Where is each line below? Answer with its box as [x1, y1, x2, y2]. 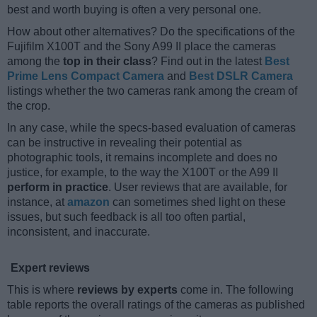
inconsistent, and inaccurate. [7, 226, 150, 238]
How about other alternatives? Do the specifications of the [7, 25, 295, 38]
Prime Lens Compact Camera [7, 70, 164, 83]
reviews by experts [77, 284, 178, 296]
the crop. [7, 100, 50, 113]
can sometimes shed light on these [110, 196, 286, 209]
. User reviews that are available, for [108, 181, 287, 194]
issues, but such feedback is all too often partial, [7, 211, 246, 224]
